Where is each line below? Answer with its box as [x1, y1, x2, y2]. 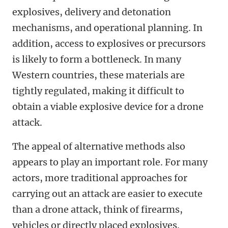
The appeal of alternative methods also [12, 140, 185, 153]
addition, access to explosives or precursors [12, 38, 206, 50]
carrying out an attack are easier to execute [12, 188, 203, 200]
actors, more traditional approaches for [12, 172, 187, 184]
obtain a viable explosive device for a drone [12, 101, 204, 113]
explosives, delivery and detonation [12, 6, 171, 18]
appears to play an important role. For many [12, 156, 208, 168]
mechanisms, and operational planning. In [12, 22, 203, 34]
